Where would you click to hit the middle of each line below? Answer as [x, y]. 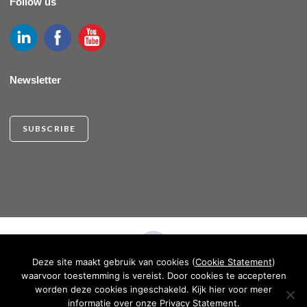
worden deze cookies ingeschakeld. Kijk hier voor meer [153, 289]
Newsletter [35, 80]
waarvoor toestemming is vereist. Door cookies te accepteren [153, 275]
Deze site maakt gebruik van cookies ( [113, 262]
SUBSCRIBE [49, 128]
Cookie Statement [233, 262]
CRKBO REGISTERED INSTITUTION [153, 283]
